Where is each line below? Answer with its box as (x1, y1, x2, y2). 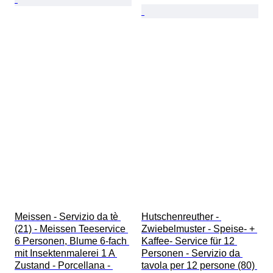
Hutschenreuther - (141, 211, 221, 222)
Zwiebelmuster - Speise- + (141, 224, 257, 235)
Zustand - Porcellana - (15, 260, 113, 271)
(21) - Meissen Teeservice (15, 224, 128, 235)
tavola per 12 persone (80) (141, 260, 257, 271)
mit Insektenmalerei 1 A (15, 248, 117, 259)
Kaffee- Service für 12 (141, 236, 237, 247)
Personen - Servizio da (141, 248, 243, 259)
